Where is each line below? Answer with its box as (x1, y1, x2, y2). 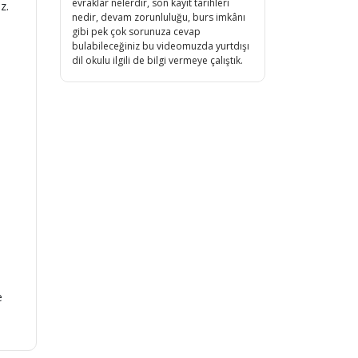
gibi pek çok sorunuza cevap (72, 24, 201, 38)
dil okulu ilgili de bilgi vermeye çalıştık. (72, 53, 243, 67)
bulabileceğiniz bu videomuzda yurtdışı (72, 38, 249, 53)
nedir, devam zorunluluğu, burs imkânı (72, 10, 245, 24)
